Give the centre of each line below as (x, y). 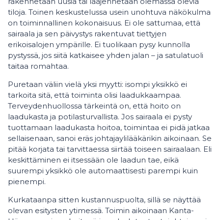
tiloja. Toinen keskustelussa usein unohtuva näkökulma (109, 12)
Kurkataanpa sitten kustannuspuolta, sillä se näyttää (104, 200)
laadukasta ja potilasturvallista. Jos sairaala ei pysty (100, 117)
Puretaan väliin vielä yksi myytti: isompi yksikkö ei (97, 84)
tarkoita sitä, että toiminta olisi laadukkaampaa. (95, 95)
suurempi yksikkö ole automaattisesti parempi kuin (103, 171)
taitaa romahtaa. (38, 66)
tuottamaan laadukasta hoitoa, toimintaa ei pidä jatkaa (109, 127)
